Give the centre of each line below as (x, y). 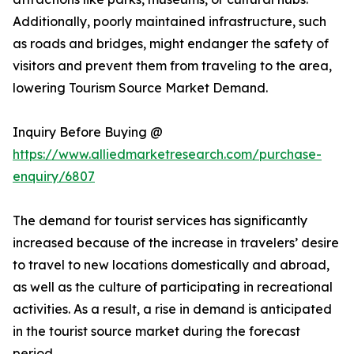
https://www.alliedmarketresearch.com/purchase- (167, 154)
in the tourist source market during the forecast (156, 331)
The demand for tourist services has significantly (160, 221)
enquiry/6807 (54, 177)
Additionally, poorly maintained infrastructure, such (169, 22)
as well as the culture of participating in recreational (173, 287)
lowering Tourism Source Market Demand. (140, 88)
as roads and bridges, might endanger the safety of (171, 44)
